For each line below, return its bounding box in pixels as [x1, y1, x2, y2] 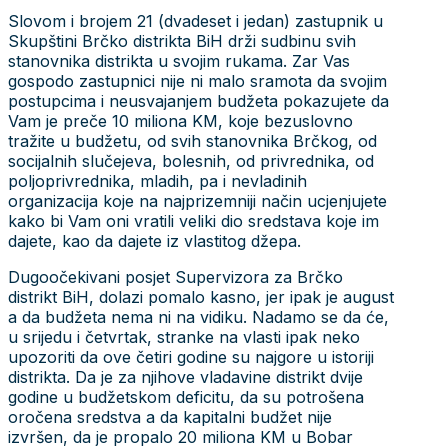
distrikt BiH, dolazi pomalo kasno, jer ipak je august [8, 286, 394, 307]
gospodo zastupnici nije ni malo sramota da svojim [8, 70, 387, 91]
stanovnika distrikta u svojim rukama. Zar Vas [8, 50, 350, 71]
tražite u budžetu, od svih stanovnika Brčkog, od [8, 130, 377, 151]
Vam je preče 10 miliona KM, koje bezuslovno [8, 110, 353, 131]
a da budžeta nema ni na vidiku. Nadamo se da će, [8, 306, 389, 327]
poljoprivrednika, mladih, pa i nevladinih [8, 170, 307, 191]
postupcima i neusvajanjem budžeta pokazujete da [8, 90, 389, 111]
